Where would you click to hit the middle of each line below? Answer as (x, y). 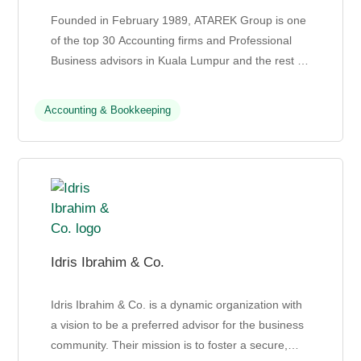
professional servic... (104, 101)
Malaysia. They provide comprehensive (151, 81)
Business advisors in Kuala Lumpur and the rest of (179, 61)
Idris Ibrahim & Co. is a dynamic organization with (177, 305)
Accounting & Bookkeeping (108, 110)
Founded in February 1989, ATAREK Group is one (179, 21)
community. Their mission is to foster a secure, (170, 345)
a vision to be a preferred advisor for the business (178, 325)
